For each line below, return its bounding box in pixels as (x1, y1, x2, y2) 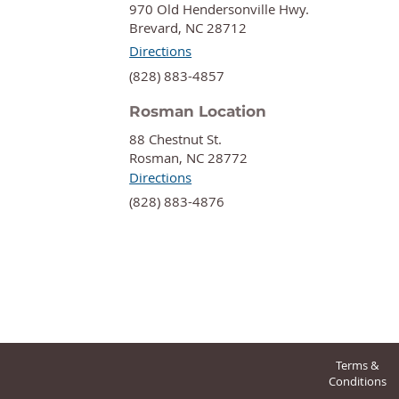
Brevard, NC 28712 (129, 19, 248, 37)
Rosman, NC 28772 (129, 149, 248, 167)
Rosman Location (129, 102, 267, 120)
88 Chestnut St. (129, 130, 223, 148)
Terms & (336, 357, 379, 373)
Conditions (328, 373, 387, 389)
